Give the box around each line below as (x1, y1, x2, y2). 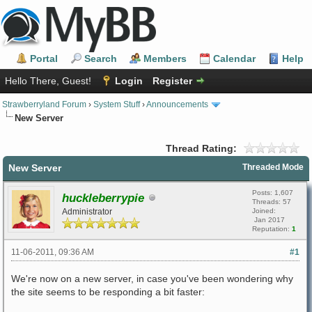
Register (153, 75, 192, 86)
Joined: (252, 206, 276, 214)
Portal (30, 53, 58, 64)
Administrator (62, 206, 112, 216)
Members (143, 53, 187, 64)
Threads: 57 (252, 197, 291, 205)
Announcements (146, 100, 208, 109)
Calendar (213, 53, 256, 64)
